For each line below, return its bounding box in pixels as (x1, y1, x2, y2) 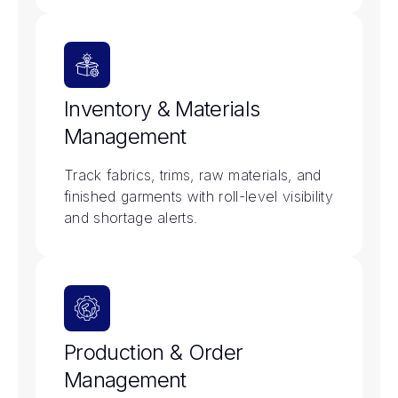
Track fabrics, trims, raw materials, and (64, 165, 322, 184)
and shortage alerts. (64, 208, 198, 227)
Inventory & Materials (64, 95, 260, 122)
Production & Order (64, 338, 243, 365)
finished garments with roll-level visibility (64, 187, 334, 205)
